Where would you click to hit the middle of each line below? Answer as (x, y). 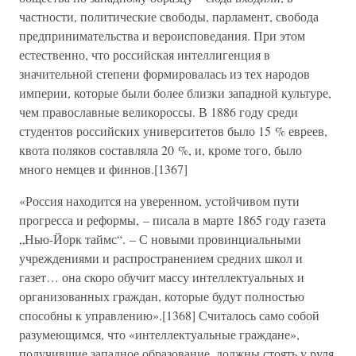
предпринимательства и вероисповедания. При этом (162, 35)
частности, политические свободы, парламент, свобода (169, 16)
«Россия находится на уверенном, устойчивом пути (159, 201)
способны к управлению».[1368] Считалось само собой (169, 315)
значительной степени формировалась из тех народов (164, 74)
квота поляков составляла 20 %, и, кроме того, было (161, 150)
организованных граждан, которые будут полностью (162, 296)
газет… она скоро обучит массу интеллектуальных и (162, 277)
